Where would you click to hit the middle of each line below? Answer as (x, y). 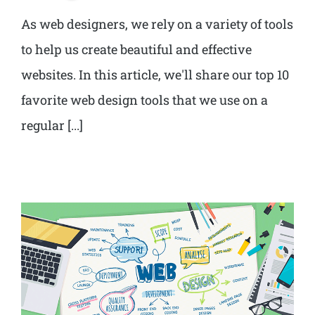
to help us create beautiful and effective (136, 49)
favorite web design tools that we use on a (144, 99)
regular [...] (52, 125)
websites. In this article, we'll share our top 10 (155, 74)
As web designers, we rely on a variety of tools (157, 24)
